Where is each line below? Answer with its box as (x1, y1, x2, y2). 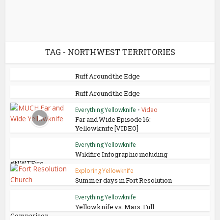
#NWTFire (10, 159, 44, 167)
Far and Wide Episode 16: (75, 115, 151, 124)
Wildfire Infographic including (75, 150, 168, 159)
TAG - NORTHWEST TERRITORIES (45, 47, 175, 57)
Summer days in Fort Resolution (75, 176, 172, 185)
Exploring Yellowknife (75, 166, 134, 175)
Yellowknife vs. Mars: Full (75, 202, 155, 211)
